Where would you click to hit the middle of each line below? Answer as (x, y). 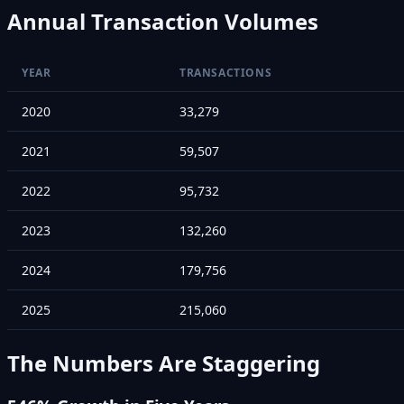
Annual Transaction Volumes (163, 21)
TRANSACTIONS (226, 72)
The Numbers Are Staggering (164, 363)
